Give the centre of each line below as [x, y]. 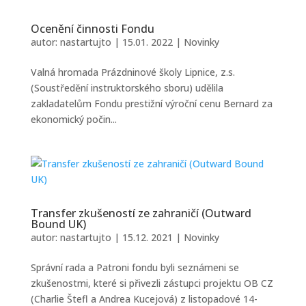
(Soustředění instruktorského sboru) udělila [127, 88]
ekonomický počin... [73, 119]
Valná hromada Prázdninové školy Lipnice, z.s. [133, 72]
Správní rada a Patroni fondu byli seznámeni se [135, 267]
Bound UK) [58, 224]
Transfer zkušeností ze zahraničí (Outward [141, 213]
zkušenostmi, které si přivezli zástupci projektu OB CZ [152, 283]
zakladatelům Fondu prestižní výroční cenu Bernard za [151, 103]
